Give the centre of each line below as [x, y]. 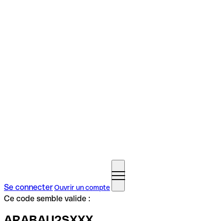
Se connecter [28, 187]
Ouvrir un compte [82, 187]
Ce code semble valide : [47, 199]
